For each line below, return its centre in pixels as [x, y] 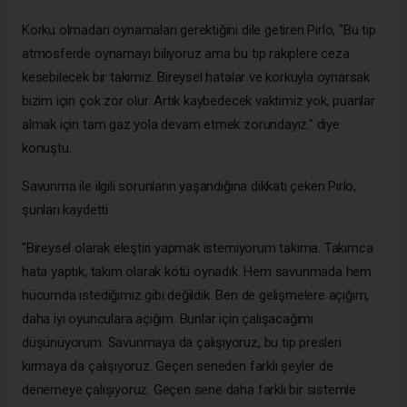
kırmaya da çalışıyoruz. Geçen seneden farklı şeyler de [178, 366]
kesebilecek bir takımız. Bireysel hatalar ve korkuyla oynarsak [196, 77]
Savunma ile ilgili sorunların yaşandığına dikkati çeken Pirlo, [189, 186]
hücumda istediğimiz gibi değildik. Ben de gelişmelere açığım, [196, 295]
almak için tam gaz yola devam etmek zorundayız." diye [181, 124]
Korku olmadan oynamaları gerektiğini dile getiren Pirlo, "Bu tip [199, 30]
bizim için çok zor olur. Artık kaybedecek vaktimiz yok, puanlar [199, 100]
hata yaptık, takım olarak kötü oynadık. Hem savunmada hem [197, 271]
